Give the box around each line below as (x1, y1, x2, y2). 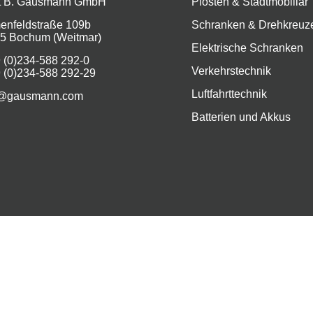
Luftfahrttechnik (191, 88, 267, 100)
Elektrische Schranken (191, 42, 303, 54)
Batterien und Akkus (191, 111, 291, 123)
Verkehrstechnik (191, 65, 271, 77)
